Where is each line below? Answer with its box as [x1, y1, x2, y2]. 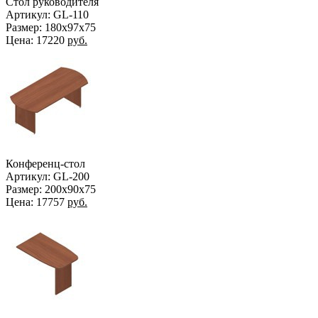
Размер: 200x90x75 [6, 182, 96, 195]
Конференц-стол [6, 157, 85, 170]
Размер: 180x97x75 [6, 21, 96, 33]
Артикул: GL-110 [6, 8, 89, 21]
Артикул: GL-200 [6, 170, 89, 182]
